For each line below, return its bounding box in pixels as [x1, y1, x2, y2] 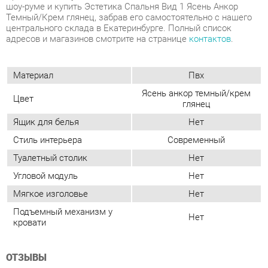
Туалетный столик [13, 92, 84, 103]
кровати [13, 154, 44, 165]
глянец [175, 41, 202, 51]
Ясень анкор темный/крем [136, 30, 241, 41]
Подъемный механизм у [13, 144, 108, 155]
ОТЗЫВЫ [5, 188, 45, 199]
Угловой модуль [13, 109, 75, 120]
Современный [160, 75, 216, 86]
